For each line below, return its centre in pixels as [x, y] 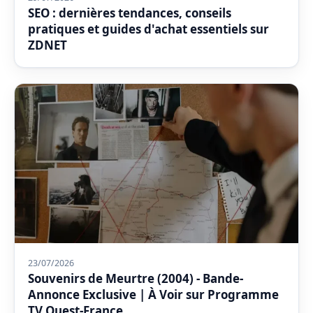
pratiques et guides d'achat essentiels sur [149, 29]
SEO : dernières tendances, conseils [130, 13]
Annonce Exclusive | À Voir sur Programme [154, 294]
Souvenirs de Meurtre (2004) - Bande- [136, 278]
